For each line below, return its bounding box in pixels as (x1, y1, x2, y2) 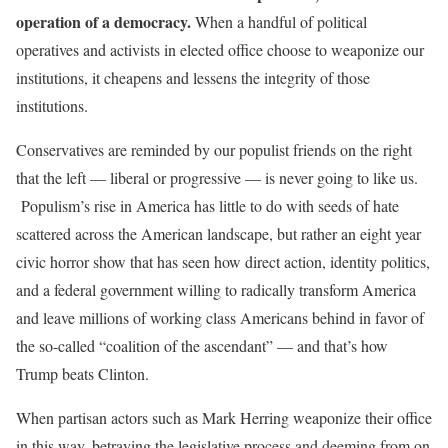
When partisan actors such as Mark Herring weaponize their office (16, 407, 432, 429)
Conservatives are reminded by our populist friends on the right (16, 139, 412, 161)
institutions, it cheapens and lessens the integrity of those (16, 67, 370, 89)
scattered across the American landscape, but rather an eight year (16, 223, 421, 245)
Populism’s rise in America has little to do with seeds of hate (16, 195, 399, 217)
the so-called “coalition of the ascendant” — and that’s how (16, 335, 388, 357)
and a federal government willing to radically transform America (16, 279, 416, 301)
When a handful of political (191, 11, 367, 33)
